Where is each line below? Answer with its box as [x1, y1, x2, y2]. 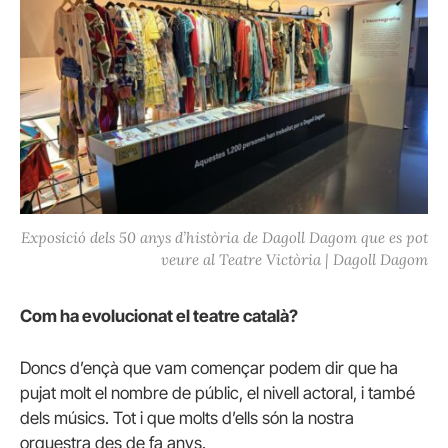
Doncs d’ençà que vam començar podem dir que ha [20, 357, 398, 378]
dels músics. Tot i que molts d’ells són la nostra [20, 407, 354, 428]
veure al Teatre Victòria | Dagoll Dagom [161, 249, 428, 269]
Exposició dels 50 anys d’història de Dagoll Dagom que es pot [21, 227, 428, 247]
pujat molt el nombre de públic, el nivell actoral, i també [20, 382, 415, 403]
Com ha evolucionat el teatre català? [20, 306, 298, 327]
